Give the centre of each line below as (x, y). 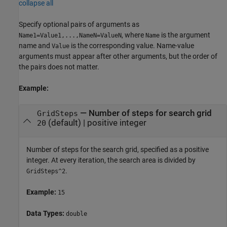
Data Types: (46, 214)
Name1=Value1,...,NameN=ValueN (70, 35)
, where (134, 35)
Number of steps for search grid (150, 113)
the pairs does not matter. (59, 67)
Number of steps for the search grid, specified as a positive (118, 150)
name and (35, 45)
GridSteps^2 (46, 172)
